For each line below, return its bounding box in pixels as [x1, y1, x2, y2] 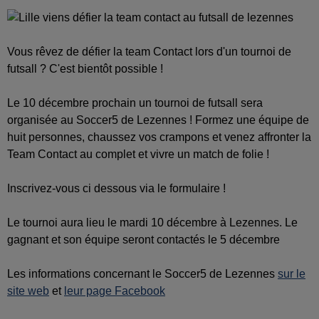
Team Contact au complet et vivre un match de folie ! [7, 148, 269, 161]
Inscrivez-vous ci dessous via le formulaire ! [7, 182, 226, 195]
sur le [278, 268, 305, 281]
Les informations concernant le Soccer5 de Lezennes [7, 268, 278, 281]
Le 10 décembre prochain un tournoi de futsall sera [7, 97, 263, 110]
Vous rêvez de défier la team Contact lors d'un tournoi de [7, 46, 291, 58]
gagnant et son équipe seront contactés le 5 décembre [7, 234, 280, 246]
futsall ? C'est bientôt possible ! [7, 63, 163, 75]
